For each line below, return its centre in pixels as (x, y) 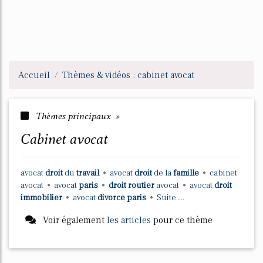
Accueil (34, 75)
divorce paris (123, 198)
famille (187, 173)
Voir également (74, 220)
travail (89, 173)
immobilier (42, 198)
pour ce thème (182, 220)
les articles (129, 220)
